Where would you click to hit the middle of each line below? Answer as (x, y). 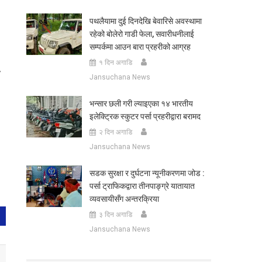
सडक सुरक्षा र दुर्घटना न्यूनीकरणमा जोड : (147, 173)
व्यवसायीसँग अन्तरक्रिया (124, 199)
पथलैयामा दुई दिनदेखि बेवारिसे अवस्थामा (145, 21)
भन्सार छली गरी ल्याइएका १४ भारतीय (141, 104)
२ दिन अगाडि (115, 132)
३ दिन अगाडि (115, 215)
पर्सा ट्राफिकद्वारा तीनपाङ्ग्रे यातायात (142, 186)
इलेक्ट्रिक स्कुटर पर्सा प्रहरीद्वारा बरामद (145, 116)
